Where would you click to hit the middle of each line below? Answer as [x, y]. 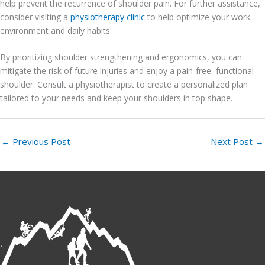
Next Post [233, 141]
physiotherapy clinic [108, 17]
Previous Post [40, 141]
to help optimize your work [198, 17]
